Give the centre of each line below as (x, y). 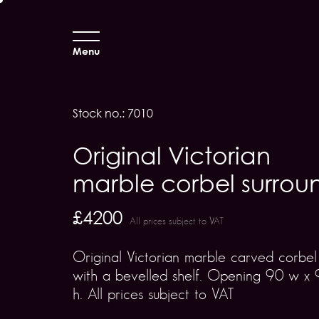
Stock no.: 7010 (113, 113)
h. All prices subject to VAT (153, 294)
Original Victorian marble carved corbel (195, 257)
